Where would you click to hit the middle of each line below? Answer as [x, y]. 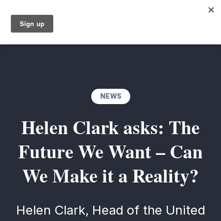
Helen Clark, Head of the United [110, 210]
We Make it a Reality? [110, 175]
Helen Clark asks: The [110, 127]
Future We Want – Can [110, 151]
